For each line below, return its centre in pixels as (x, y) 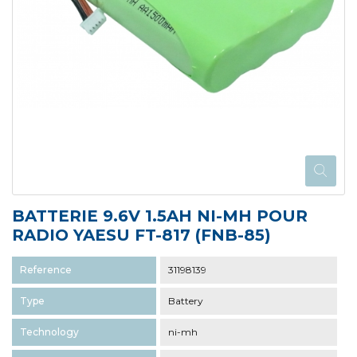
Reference (46, 270)
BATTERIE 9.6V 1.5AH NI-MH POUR (160, 216)
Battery (186, 301)
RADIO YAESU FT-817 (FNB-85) (141, 235)
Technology (49, 332)
